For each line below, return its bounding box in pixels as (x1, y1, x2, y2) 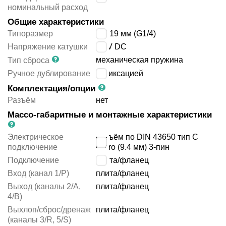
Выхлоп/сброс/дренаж (8, 205, 91, 214)
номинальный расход (8, 3, 88, 12)
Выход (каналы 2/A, (8, 182, 81, 191)
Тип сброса (8, 56, 49, 65)
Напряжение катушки (8, 42, 88, 51)
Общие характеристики (8, 17, 104, 27)
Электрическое (8, 133, 64, 142)
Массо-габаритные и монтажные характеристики (8, 110, 212, 120)
